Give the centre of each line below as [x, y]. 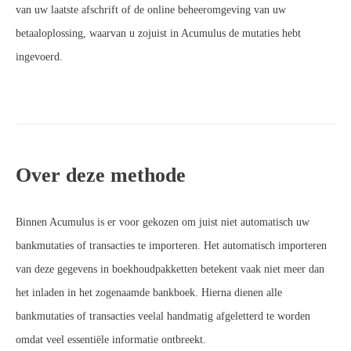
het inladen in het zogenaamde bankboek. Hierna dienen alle [149, 292]
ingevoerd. [39, 56]
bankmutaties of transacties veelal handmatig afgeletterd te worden [163, 316]
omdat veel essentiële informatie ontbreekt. [111, 339]
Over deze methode [101, 175]
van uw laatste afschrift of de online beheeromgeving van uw [151, 9]
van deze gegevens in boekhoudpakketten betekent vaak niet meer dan [170, 269]
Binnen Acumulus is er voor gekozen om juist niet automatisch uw [163, 222]
